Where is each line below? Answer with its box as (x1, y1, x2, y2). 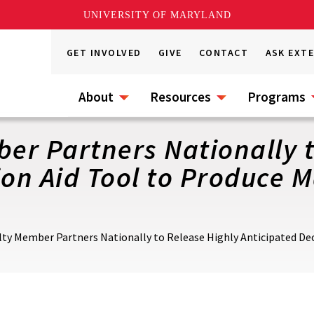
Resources (150, 88, 211, 105)
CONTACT (199, 46, 249, 59)
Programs (247, 88, 306, 105)
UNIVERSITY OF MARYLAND (83, 9, 231, 20)
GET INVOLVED (67, 46, 142, 59)
